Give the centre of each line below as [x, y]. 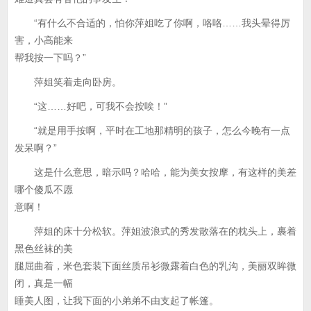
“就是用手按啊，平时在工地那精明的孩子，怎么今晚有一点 [152, 131]
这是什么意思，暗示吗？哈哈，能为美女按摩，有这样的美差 [155, 172]
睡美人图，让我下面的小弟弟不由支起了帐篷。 [117, 301]
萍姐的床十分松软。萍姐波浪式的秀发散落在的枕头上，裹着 [155, 231]
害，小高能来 [44, 40]
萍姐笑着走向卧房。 [68, 82]
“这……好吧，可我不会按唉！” [91, 106]
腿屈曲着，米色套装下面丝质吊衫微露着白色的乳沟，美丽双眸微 [155, 266]
